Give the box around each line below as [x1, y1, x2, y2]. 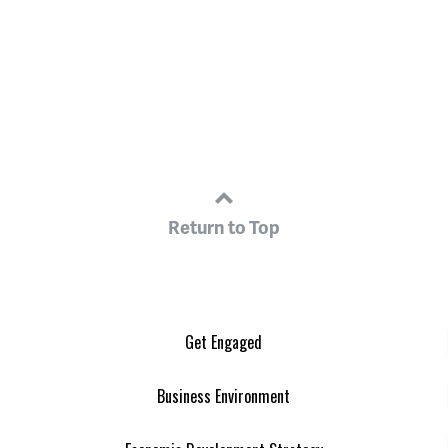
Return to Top [168, 213, 280, 239]
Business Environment [157, 383, 290, 408]
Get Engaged [185, 329, 262, 354]
